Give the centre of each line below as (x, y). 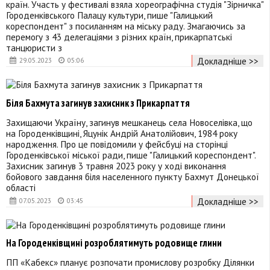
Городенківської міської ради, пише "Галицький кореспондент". (131, 155)
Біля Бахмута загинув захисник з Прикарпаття (98, 103)
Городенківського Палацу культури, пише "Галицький (109, 15)
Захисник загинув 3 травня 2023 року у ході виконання (116, 166)
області (21, 188)
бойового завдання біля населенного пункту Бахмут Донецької (133, 177)
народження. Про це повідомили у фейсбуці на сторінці (117, 144)
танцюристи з (34, 48)
